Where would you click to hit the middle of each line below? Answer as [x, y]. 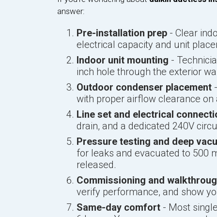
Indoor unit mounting [122, 60]
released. [96, 165]
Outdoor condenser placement [144, 87]
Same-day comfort [118, 207]
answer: [71, 11]
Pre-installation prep [122, 33]
